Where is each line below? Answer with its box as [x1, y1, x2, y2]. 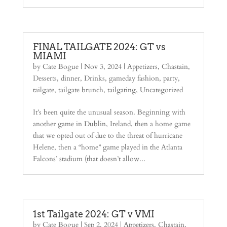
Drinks [84, 73, 105, 83]
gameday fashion [108, 73, 159, 83]
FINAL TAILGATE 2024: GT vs [32, 42, 166, 52]
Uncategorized [139, 85, 183, 95]
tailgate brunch [58, 85, 103, 95]
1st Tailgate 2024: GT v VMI [32, 209, 155, 219]
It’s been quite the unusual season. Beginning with [32, 107, 185, 117]
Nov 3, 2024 [84, 62, 122, 71]
